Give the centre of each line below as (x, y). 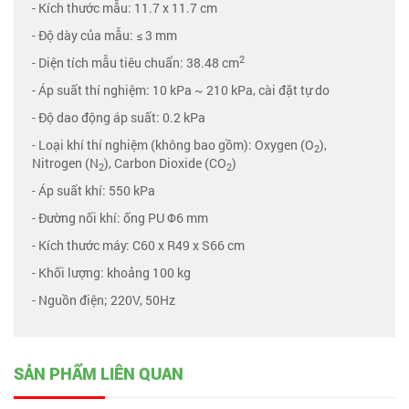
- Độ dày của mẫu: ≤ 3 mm (105, 35)
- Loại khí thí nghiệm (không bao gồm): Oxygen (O (173, 145)
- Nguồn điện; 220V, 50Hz (104, 300)
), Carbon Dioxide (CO (165, 163)
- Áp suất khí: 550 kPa (94, 190)
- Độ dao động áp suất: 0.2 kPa (119, 117)
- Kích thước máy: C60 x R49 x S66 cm (138, 245)
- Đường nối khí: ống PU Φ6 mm (120, 218)
